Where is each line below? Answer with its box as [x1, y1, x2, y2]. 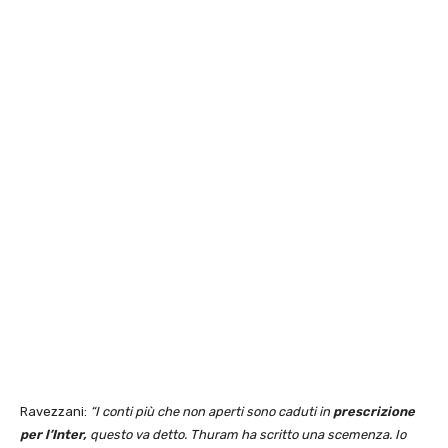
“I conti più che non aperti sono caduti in [90, 404, 333, 420]
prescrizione [333, 404, 415, 420]
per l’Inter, [20, 427, 87, 443]
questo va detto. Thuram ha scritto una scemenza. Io [87, 427, 406, 443]
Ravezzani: [20, 404, 90, 420]
